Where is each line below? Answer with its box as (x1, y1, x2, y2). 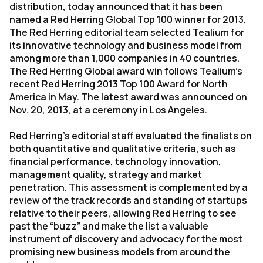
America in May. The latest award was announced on (9, 90, 247, 103)
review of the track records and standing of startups (9, 194, 247, 207)
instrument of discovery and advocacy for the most (9, 232, 242, 245)
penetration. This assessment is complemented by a (9, 181, 248, 194)
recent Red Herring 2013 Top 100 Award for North (9, 77, 228, 90)
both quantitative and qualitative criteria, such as (9, 142, 236, 155)
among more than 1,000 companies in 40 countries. (9, 52, 240, 65)
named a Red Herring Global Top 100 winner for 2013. (9, 13, 246, 26)
